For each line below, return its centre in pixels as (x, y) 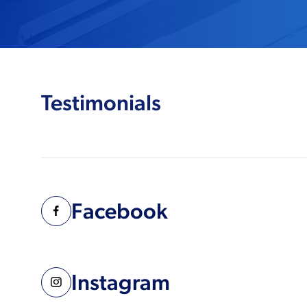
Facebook (120, 211)
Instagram (121, 282)
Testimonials (101, 102)
